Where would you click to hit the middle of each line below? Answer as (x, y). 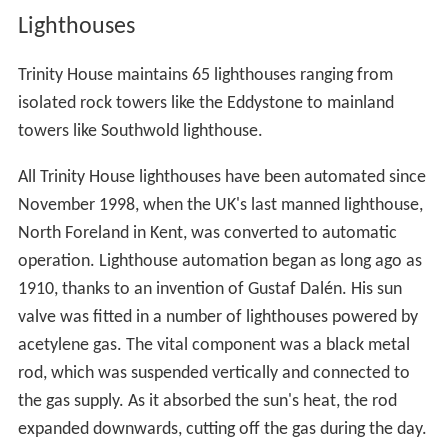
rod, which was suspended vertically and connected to (213, 373)
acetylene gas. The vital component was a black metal (213, 345)
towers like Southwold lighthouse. (140, 131)
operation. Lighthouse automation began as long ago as (219, 261)
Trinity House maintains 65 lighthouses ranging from (205, 75)
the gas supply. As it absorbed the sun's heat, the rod (207, 401)
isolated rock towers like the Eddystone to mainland (205, 103)
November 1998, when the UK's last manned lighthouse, (220, 205)
